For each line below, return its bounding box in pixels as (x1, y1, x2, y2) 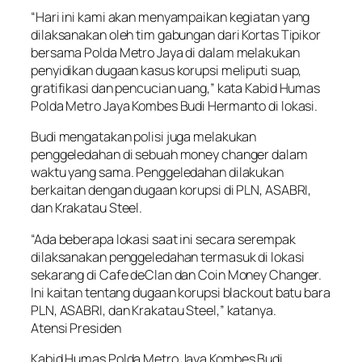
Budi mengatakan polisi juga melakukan (31, 128, 257, 146)
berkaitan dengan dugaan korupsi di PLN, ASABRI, (31, 181, 312, 200)
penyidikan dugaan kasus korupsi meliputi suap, (31, 61, 302, 80)
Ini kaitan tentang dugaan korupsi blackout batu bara (31, 283, 330, 301)
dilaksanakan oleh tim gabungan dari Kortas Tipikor (31, 26, 321, 44)
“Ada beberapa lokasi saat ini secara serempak (31, 229, 296, 248)
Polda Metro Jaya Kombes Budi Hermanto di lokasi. (31, 97, 318, 116)
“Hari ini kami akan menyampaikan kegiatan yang (31, 8, 310, 27)
